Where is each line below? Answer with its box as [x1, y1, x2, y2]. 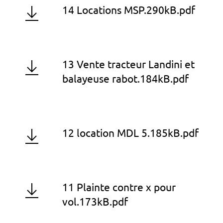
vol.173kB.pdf [62, 196, 128, 208]
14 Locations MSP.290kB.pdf [62, 4, 195, 16]
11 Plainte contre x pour [62, 181, 176, 194]
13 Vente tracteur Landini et [62, 58, 195, 71]
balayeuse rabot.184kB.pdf [62, 73, 189, 85]
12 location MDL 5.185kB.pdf [62, 127, 199, 139]
